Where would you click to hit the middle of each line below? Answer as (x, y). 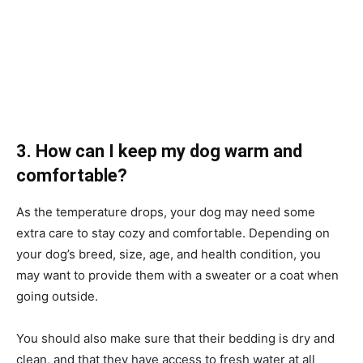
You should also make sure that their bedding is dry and (175, 338)
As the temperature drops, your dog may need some (166, 211)
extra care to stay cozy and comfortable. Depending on (173, 233)
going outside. (57, 296)
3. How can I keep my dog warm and (159, 151)
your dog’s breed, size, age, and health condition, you (169, 254)
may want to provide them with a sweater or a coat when (177, 275)
